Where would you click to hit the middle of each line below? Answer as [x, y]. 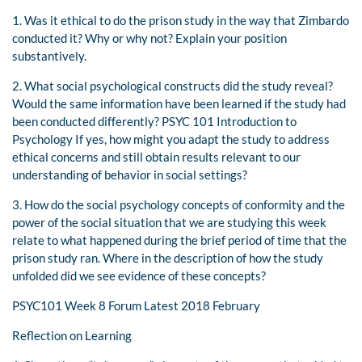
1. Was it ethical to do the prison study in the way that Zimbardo [181, 21]
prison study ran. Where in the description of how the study [168, 258]
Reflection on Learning [72, 336]
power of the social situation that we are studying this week [169, 223]
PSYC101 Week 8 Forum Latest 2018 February [136, 306]
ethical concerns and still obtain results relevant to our [156, 157]
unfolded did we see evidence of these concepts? [139, 276]
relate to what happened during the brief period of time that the [179, 240]
